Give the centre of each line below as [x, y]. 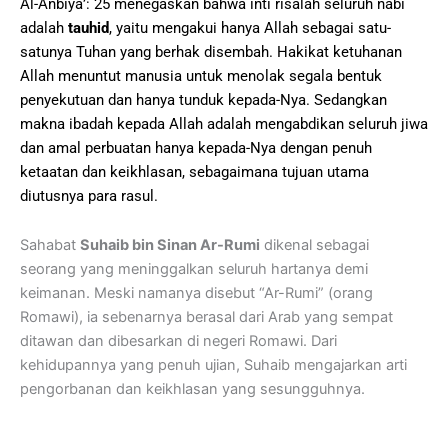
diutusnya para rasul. [89, 195]
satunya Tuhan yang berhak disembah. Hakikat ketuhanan [211, 51]
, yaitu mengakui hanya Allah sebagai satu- [250, 27]
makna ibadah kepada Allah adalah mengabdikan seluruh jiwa [224, 123]
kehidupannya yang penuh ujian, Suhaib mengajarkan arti [213, 365]
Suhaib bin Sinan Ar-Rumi [170, 245]
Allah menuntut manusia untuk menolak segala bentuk [201, 75]
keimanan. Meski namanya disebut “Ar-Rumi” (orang [196, 293]
